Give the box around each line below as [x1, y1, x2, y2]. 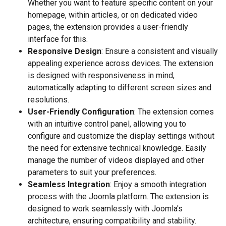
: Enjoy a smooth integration [110, 179, 206, 189]
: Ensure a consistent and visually [101, 46, 218, 56]
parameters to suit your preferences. [28, 167, 156, 177]
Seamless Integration [28, 179, 110, 189]
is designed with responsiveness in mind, [28, 70, 175, 80]
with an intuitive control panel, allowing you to [28, 119, 186, 129]
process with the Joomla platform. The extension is [28, 191, 209, 201]
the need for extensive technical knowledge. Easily [28, 143, 206, 153]
